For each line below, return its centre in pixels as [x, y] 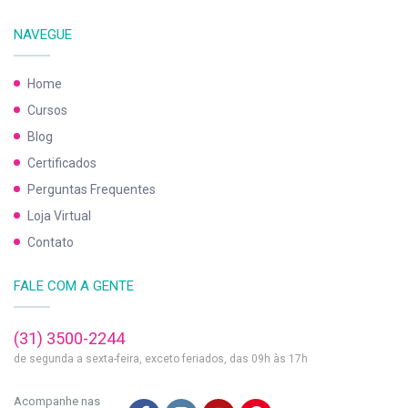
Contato [51, 242]
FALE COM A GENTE [74, 286]
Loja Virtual [59, 215]
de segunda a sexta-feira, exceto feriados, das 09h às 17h [161, 358]
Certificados [62, 163]
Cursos [47, 110]
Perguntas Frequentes [92, 189]
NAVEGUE [43, 34]
